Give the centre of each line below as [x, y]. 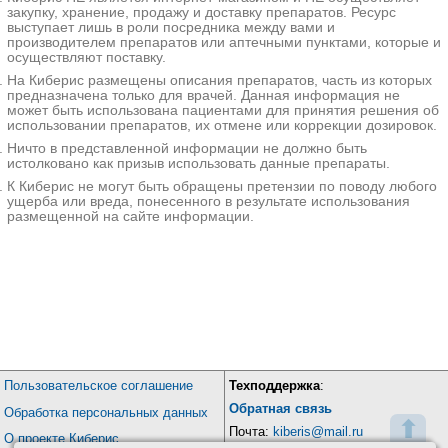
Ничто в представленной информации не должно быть [186, 149]
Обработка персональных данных [105, 412]
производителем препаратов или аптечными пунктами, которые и [223, 42]
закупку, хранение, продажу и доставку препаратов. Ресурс [201, 12]
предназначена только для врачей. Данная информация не [203, 96]
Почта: [250, 431]
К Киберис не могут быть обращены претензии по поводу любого [221, 187]
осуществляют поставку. [86, 57]
